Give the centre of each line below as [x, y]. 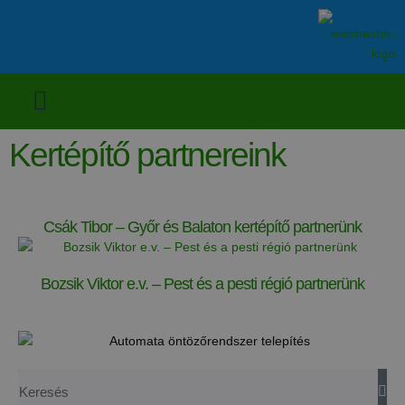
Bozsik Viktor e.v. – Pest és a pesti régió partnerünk [202, 284]
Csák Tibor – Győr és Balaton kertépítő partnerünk [202, 227]
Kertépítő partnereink [147, 155]
